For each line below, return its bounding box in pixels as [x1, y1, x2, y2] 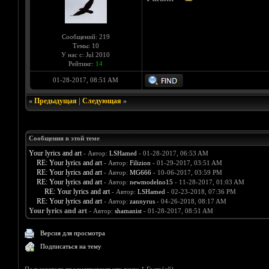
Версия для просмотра [40, 229, 106, 237]
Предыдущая [34, 97, 77, 106]
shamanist [114, 207, 142, 215]
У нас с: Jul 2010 [61, 51, 110, 59]
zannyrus [129, 198, 155, 205]
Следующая [82, 97, 121, 106]
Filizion [129, 159, 151, 167]
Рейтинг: [68, 60, 95, 68]
